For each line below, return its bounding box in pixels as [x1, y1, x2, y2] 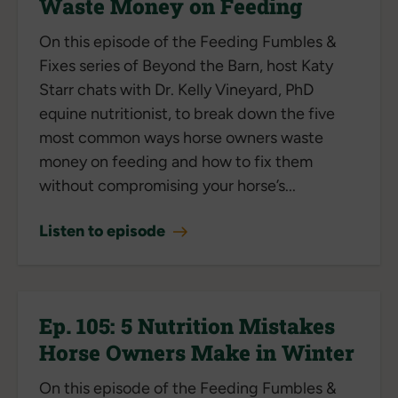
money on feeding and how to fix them [39, 151, 313, 171]
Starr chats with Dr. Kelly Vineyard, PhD [39, 79, 314, 99]
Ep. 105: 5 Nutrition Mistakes [39, 311, 335, 340]
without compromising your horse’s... [39, 175, 296, 195]
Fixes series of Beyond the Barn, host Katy [39, 55, 333, 76]
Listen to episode [39, 220, 169, 241]
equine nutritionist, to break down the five [39, 103, 335, 123]
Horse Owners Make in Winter [39, 338, 354, 367]
